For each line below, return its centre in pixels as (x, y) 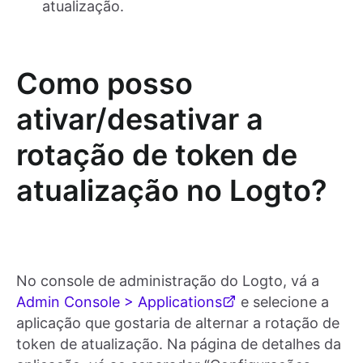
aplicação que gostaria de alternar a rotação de (178, 322)
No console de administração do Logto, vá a (168, 280)
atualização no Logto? (172, 190)
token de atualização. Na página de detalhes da (179, 344)
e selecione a (283, 301)
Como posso (105, 83)
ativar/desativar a (140, 119)
